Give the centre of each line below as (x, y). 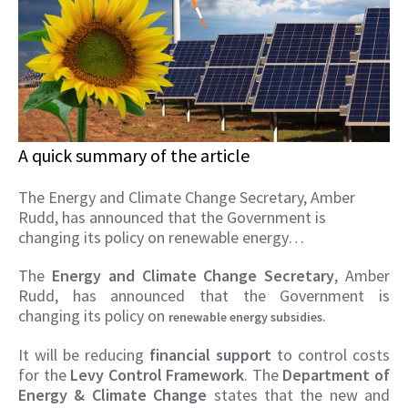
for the (45, 375)
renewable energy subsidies (245, 317)
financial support (210, 355)
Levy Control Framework (158, 375)
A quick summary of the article (134, 156)
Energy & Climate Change (113, 395)
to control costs (331, 355)
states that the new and (298, 395)
